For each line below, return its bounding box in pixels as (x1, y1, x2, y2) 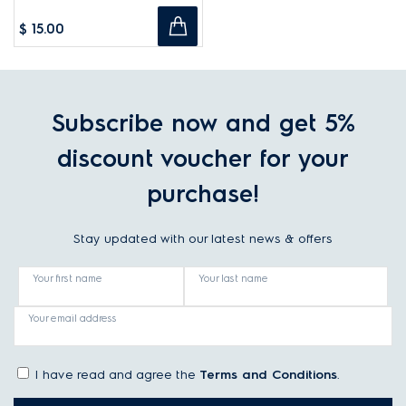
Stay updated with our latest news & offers (73, 231, 333, 247)
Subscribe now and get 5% (51, 109, 355, 139)
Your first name (33, 272, 102, 285)
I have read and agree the (35, 367, 199, 383)
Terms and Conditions (199, 367, 337, 383)
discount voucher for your (57, 144, 349, 174)
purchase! (147, 179, 259, 209)
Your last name (198, 272, 269, 285)
